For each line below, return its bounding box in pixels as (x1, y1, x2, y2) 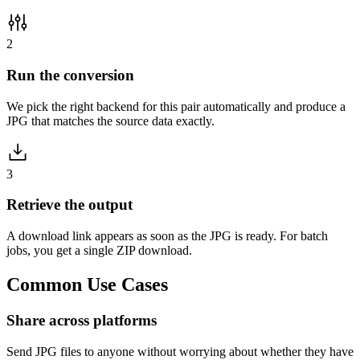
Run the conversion (6, 66, 134, 84)
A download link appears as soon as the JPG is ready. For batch (6, 229, 328, 243)
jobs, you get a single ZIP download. (6, 243, 192, 258)
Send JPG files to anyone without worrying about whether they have (6, 344, 354, 358)
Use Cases (87, 273, 168, 295)
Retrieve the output (6, 196, 133, 214)
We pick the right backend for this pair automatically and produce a (6, 99, 346, 113)
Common (6, 273, 87, 295)
